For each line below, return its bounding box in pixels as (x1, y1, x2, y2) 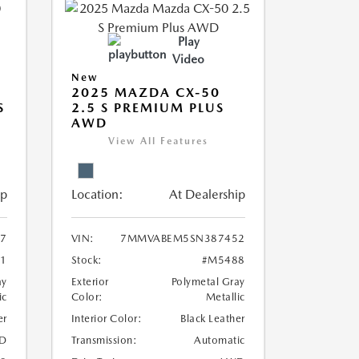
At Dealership (168, 187, 245, 202)
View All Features (107, 135, 208, 147)
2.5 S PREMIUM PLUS (71, 100, 224, 115)
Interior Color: (71, 313, 142, 325)
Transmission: (71, 334, 137, 346)
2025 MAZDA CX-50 (71, 85, 220, 100)
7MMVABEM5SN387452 (120, 232, 245, 244)
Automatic (194, 334, 245, 346)
